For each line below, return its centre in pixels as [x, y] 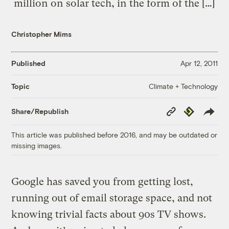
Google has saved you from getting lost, [102, 181]
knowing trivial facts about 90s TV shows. [109, 214]
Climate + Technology [183, 86]
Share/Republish [40, 111]
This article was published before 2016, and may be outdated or [114, 134]
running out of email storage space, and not [112, 198]
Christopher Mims [42, 34]
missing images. [37, 145]
